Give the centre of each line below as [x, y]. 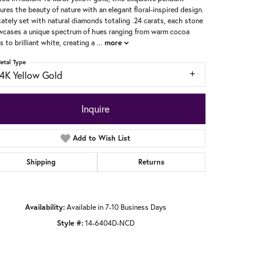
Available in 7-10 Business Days [116, 206]
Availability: [45, 206]
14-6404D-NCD [109, 222]
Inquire [95, 108]
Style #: [70, 222]
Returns [151, 161]
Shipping [41, 161]
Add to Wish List [102, 138]
